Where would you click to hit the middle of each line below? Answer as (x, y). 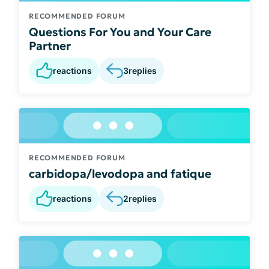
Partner (50, 45)
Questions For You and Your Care (120, 32)
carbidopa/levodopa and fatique (120, 173)
